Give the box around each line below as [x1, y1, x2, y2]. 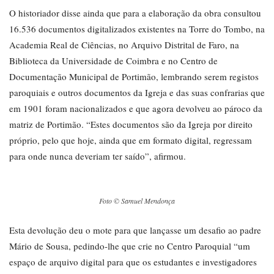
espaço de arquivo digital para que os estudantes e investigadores [9, 256, 257, 268]
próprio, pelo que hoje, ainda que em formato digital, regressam [9, 134, 252, 147]
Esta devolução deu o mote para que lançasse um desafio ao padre [9, 224, 261, 237]
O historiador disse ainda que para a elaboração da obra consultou [9, 7, 261, 20]
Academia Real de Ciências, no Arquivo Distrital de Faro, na [9, 39, 239, 51]
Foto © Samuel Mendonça [99, 196, 175, 206]
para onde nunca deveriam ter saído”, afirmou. [9, 150, 186, 163]
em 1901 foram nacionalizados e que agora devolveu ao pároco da [9, 102, 262, 115]
